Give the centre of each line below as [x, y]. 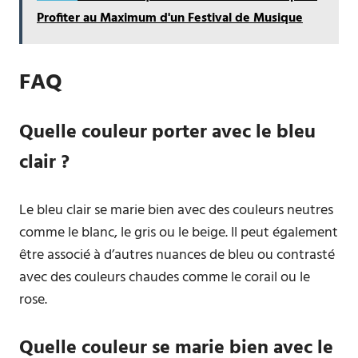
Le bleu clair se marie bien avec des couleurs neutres [176, 211]
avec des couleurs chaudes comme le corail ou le [165, 278]
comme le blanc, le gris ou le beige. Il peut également [179, 233]
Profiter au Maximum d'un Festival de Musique [170, 18]
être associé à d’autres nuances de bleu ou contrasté [177, 255]
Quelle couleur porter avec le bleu [167, 133]
